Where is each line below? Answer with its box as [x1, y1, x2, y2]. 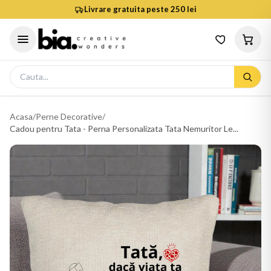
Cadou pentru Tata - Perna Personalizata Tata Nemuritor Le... [10, 123, 238, 134]
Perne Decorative [36, 111, 102, 122]
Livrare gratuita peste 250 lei [84, 4, 197, 14]
